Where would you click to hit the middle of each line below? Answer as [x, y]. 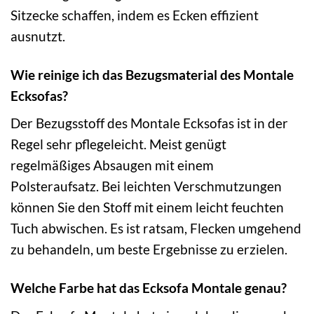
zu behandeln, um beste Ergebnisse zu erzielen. [149, 250]
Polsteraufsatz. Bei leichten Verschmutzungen [146, 186]
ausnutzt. [38, 36]
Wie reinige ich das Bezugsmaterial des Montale [152, 74]
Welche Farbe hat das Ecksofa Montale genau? [149, 288]
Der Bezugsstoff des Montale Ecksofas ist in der [149, 123]
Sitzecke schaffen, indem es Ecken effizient [135, 15]
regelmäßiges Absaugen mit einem [112, 165]
